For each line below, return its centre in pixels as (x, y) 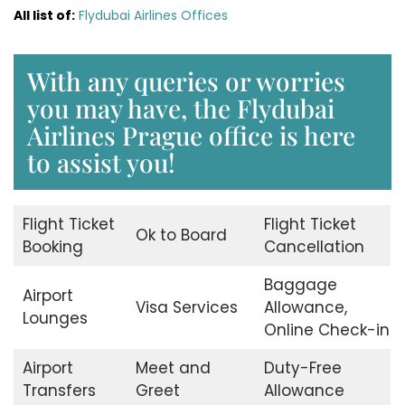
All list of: (44, 16)
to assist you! (101, 163)
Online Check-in (326, 330)
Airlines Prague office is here (191, 136)
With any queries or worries (186, 81)
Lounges (55, 319)
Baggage (300, 285)
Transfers (59, 391)
